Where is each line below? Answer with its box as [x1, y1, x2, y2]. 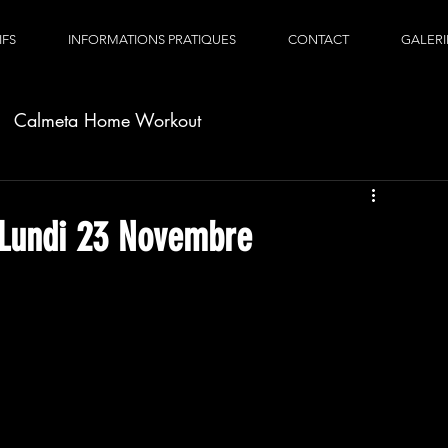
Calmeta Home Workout [14, 107, 201, 132]
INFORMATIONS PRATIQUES [68, 32, 236, 47]
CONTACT [288, 32, 349, 47]
